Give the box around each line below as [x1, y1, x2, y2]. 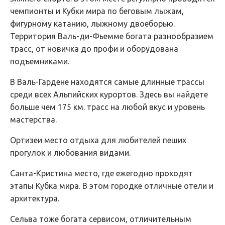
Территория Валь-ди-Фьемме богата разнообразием [10, 32, 213, 41]
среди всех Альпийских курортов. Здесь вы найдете [10, 90, 208, 99]
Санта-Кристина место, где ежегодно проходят [10, 169, 193, 178]
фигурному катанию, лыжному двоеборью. [10, 19, 175, 28]
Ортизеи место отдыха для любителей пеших [10, 136, 186, 145]
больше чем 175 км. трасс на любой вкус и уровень [10, 102, 205, 111]
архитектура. [10, 194, 59, 203]
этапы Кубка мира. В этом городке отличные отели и [10, 181, 213, 190]
